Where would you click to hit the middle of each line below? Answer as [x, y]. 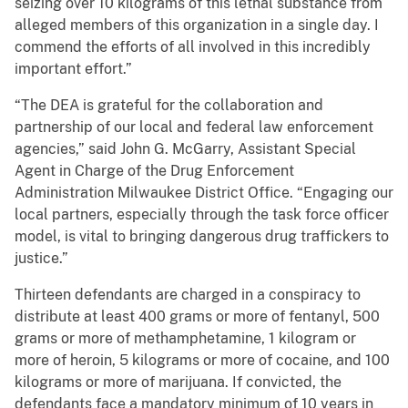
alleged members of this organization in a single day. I [197, 25]
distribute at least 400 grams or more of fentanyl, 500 [197, 317]
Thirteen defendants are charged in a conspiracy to [188, 295]
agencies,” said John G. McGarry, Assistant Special [185, 149]
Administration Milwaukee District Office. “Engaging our [204, 193]
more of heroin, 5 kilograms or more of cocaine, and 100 [202, 361]
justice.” [41, 259]
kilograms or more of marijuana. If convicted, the [178, 382]
